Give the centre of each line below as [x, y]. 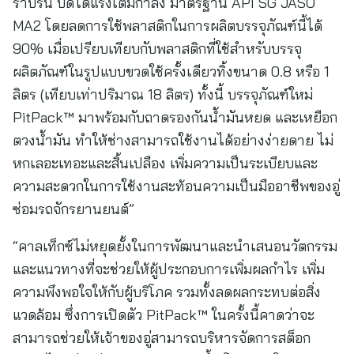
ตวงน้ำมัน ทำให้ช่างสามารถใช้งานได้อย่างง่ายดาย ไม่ [173, 140]
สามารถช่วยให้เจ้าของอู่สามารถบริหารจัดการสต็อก [162, 338]
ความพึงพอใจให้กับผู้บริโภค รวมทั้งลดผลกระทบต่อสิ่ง [167, 292]
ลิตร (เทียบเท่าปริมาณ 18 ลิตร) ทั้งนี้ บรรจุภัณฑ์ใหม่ [163, 94]
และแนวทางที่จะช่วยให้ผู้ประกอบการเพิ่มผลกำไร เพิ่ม [169, 269]
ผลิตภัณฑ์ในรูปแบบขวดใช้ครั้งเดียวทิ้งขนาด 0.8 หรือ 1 [171, 72]
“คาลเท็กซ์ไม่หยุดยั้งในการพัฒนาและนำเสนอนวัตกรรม [175, 246]
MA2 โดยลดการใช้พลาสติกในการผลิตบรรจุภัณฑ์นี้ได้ [168, 26]
